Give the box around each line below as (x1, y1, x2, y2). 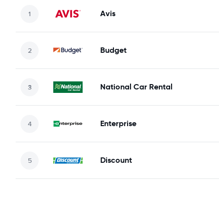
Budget (100, 45, 127, 55)
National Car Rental (100, 82, 173, 92)
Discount (100, 155, 132, 165)
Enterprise (100, 118, 136, 129)
